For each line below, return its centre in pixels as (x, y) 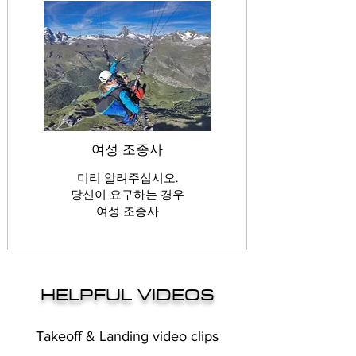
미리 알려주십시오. (127, 177)
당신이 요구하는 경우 (127, 194)
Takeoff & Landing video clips (127, 336)
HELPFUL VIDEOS (127, 294)
